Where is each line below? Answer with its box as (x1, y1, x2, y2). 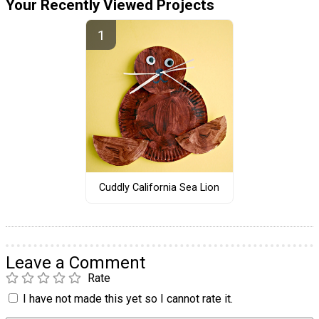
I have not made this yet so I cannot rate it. (23, 292, 233, 306)
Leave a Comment (6, 253, 145, 273)
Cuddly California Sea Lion (99, 181, 220, 194)
